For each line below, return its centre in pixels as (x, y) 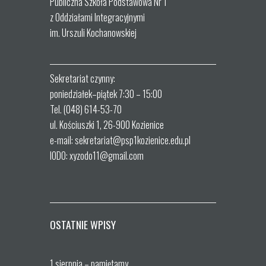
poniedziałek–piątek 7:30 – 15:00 (106, 94)
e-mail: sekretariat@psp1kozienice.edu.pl (120, 140)
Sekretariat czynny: (83, 78)
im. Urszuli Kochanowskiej (93, 32)
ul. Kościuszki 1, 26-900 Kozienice (107, 124)
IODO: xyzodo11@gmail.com (97, 155)
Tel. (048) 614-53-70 (86, 109)
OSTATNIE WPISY (83, 224)
